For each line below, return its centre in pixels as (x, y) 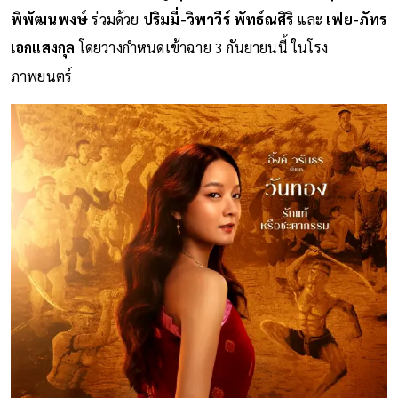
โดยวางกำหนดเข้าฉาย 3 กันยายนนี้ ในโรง (203, 47)
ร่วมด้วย (115, 19)
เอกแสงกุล (44, 47)
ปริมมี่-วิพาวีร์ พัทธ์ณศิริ (218, 19)
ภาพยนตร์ (41, 76)
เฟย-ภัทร (357, 19)
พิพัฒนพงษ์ (49, 19)
